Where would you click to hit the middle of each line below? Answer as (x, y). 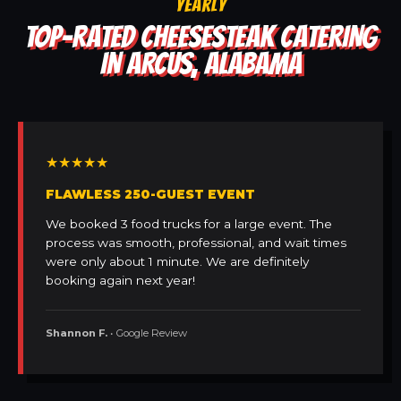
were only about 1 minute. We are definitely (177, 262)
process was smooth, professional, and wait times (196, 243)
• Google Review (147, 333)
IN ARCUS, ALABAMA (200, 64)
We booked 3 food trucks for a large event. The (189, 224)
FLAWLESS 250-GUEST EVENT (150, 195)
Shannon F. (77, 333)
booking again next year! (120, 281)
